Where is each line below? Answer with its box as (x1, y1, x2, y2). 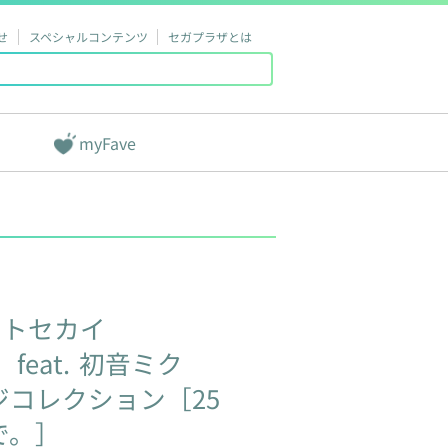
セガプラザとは (167, 28, 252, 45)
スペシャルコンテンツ (28, 28, 148, 45)
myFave (78, 131, 136, 155)
